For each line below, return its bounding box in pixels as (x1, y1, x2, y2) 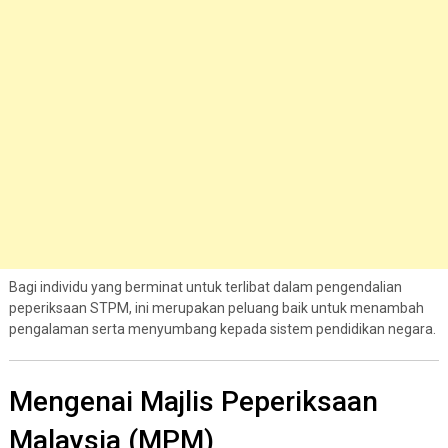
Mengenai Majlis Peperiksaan (8, 385, 378, 418)
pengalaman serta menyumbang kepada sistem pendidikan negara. (8, 321, 436, 337)
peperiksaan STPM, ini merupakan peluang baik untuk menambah (8, 300, 424, 316)
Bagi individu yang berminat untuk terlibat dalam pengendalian (8, 279, 402, 295)
